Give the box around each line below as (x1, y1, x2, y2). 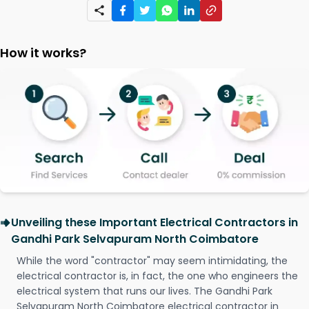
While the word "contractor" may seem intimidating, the (17, 254, 288, 268)
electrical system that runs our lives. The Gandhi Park (17, 284, 272, 299)
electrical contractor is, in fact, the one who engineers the (17, 269, 298, 283)
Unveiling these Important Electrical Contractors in (11, 215, 298, 231)
